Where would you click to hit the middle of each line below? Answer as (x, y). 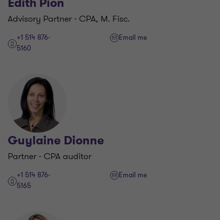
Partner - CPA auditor (50, 156)
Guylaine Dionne (56, 140)
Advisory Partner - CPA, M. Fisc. (69, 19)
